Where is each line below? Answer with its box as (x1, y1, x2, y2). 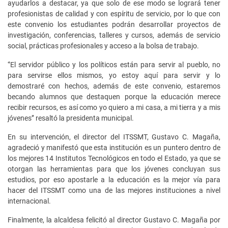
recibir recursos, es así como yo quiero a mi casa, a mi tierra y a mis (8, 103, 220, 111)
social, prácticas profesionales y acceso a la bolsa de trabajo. (8, 41, 199, 50)
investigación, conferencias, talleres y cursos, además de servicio (8, 31, 220, 39)
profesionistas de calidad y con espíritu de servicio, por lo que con (8, 9, 220, 18)
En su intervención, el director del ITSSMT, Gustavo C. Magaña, (8, 132, 220, 141)
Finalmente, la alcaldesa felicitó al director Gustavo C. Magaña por (8, 215, 220, 224)
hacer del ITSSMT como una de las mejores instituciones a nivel (8, 186, 220, 194)
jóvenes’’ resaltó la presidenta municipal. (8, 113, 134, 122)
